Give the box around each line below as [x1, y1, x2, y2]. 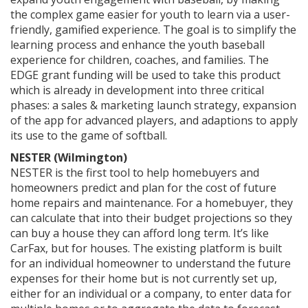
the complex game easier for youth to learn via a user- [10, 6, 290, 22]
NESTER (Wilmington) [10, 149, 127, 165]
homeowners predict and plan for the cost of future [10, 179, 276, 195]
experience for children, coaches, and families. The [10, 52, 269, 67]
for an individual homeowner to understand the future [10, 255, 291, 271]
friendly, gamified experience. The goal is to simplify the [10, 21, 296, 37]
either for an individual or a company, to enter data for [10, 285, 291, 301]
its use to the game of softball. [10, 127, 167, 143]
